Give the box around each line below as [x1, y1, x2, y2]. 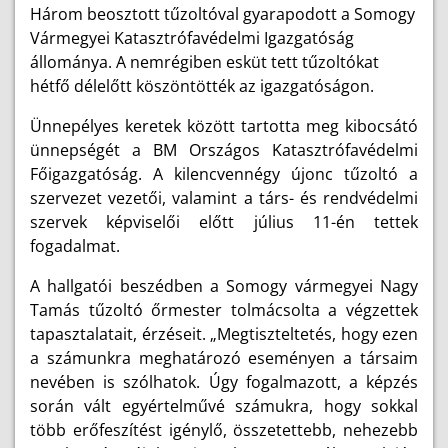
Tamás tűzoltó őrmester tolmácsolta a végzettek [30, 299, 418, 321]
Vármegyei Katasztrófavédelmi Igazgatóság [30, 27, 354, 49]
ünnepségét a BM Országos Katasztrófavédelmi [30, 139, 418, 161]
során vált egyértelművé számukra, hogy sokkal [30, 395, 418, 417]
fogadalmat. [30, 235, 120, 257]
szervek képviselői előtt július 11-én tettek [30, 211, 418, 233]
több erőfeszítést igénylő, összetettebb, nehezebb [30, 419, 418, 441]
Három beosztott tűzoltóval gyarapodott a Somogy [30, 3, 415, 25]
